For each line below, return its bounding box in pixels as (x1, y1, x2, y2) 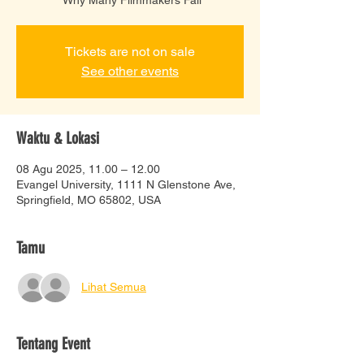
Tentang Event (16, 333, 90, 353)
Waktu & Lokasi (16, 128, 99, 148)
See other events (81, 63, 179, 79)
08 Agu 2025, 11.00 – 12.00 (16, 162, 160, 175)
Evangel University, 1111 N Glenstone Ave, (16, 177, 236, 191)
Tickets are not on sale (65, 43, 195, 59)
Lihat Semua (81, 280, 146, 294)
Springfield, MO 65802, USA (16, 193, 161, 206)
